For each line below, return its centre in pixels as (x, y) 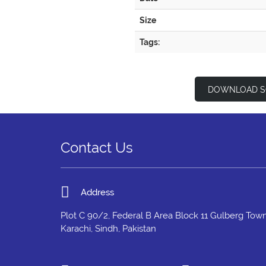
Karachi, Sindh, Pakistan (108, 229)
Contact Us (97, 148)
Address (97, 193)
